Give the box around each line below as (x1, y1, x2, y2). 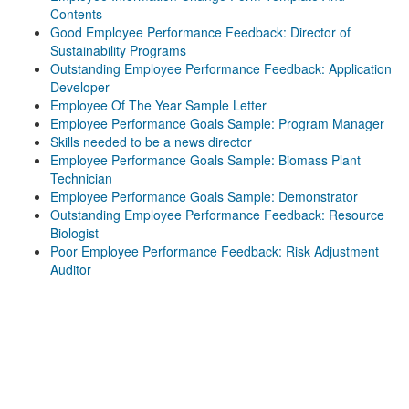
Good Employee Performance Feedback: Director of (50, 23, 351, 41)
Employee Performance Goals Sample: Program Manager (50, 114, 384, 132)
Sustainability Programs (50, 41, 186, 59)
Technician (50, 169, 112, 187)
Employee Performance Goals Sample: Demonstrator (50, 187, 358, 205)
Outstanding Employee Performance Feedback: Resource (50, 205, 384, 224)
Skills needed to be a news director (50, 132, 252, 151)
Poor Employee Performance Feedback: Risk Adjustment (50, 242, 379, 260)
